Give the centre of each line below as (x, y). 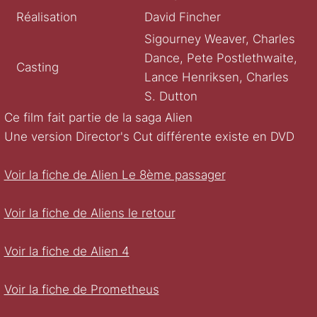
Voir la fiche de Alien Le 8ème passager (115, 175)
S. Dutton (171, 96)
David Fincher (182, 17)
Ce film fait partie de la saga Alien (98, 118)
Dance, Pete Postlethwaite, (220, 58)
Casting (38, 68)
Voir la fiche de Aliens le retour (90, 213)
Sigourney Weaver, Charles (219, 39)
